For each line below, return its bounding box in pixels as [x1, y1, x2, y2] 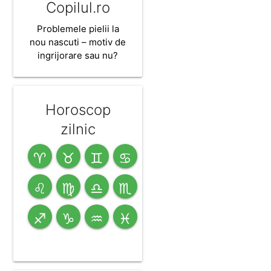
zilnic [60, 120, 96, 139]
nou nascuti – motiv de [30, 36, 126, 48]
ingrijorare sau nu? [38, 50, 119, 62]
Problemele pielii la [36, 23, 119, 35]
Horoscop [45, 101, 111, 119]
